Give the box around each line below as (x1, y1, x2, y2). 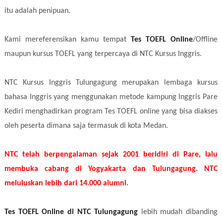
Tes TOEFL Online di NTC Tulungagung (4, 208, 138, 216)
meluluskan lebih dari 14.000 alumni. (4, 179, 130, 187)
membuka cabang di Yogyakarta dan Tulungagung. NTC (4, 165, 218, 173)
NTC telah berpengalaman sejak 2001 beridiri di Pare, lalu (4, 150, 218, 159)
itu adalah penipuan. (4, 6, 72, 15)
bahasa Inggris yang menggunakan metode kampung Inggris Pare (4, 93, 218, 101)
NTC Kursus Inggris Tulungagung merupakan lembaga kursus (4, 78, 218, 87)
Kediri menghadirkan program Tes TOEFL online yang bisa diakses (4, 107, 218, 115)
